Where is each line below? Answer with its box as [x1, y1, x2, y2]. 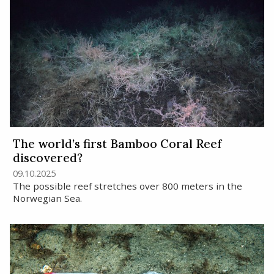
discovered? [12, 150, 83, 166]
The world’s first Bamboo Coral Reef [12, 136, 221, 152]
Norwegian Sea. [12, 192, 82, 205]
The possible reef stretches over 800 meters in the [12, 180, 242, 193]
